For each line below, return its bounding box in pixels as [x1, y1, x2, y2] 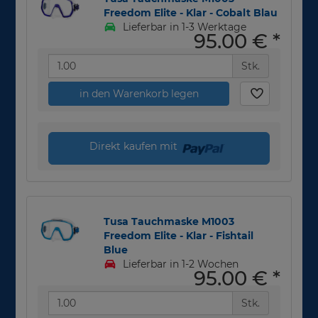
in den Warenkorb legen [79, 87, 199, 100]
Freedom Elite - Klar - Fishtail [104, 229, 254, 242]
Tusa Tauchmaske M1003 [104, 214, 235, 228]
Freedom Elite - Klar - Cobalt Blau [104, 6, 278, 19]
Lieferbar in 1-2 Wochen [119, 257, 238, 270]
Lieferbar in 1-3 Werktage [119, 20, 246, 33]
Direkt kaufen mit [89, 139, 180, 153]
